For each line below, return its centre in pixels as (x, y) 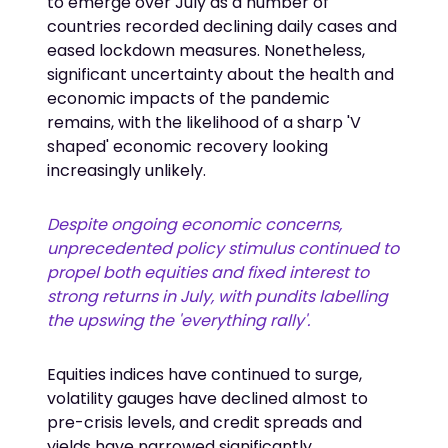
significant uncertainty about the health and (221, 74)
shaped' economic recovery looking (188, 146)
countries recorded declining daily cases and (222, 26)
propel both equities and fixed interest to (208, 272)
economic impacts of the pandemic (189, 98)
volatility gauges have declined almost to (208, 398)
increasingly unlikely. (127, 170)
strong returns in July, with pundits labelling (218, 296)
